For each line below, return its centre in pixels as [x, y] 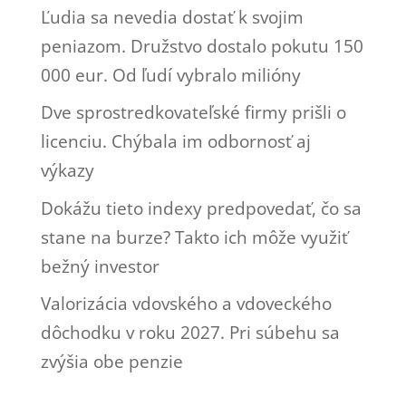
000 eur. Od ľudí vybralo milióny [170, 75]
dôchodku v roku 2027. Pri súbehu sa [190, 333]
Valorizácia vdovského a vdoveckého [186, 304]
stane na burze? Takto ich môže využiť [194, 237]
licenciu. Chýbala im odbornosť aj [175, 142]
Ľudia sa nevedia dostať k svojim [172, 17]
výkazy [67, 171]
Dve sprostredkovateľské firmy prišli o [193, 113]
